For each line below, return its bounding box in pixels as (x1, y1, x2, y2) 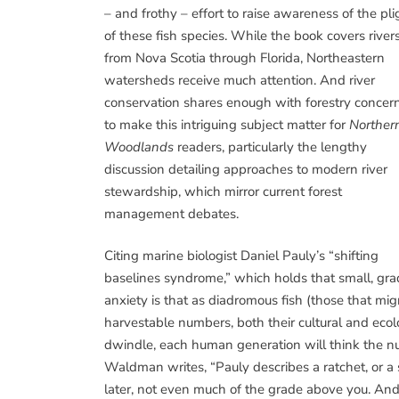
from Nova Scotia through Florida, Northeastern (104, 48, 385, 67)
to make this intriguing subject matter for (104, 115, 349, 134)
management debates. (104, 204, 239, 223)
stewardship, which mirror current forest (104, 182, 342, 200)
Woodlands (104, 137, 174, 156)
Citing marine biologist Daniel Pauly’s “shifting (104, 247, 379, 265)
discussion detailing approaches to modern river (104, 159, 387, 178)
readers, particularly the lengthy (174, 137, 367, 156)
